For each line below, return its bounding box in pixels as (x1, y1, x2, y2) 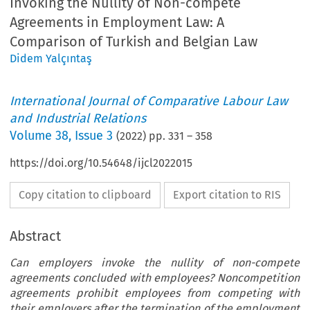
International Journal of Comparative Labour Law (10, 93, 289, 109)
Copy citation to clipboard (19, 188, 152, 202)
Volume (10, 128, 56, 144)
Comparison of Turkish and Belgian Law (10, 33, 258, 51)
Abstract (10, 228, 62, 245)
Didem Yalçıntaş (10, 52, 92, 66)
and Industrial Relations (10, 111, 147, 127)
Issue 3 (75, 128, 113, 144)
